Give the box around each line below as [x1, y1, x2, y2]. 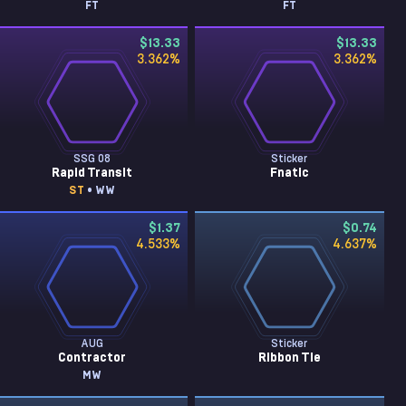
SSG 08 [73, 153, 111, 164]
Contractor [58, 352, 127, 364]
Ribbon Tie [257, 352, 321, 364]
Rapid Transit [52, 167, 133, 179]
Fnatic [269, 167, 309, 179]
